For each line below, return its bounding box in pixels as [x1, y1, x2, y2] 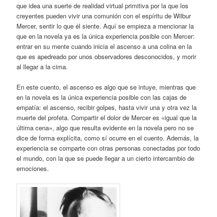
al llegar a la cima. [16, 62, 68, 72]
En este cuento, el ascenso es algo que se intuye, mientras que [16, 82, 196, 92]
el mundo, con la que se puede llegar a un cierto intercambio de [16, 154, 195, 163]
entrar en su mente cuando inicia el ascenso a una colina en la [16, 42, 192, 51]
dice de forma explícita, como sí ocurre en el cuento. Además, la [16, 133, 199, 143]
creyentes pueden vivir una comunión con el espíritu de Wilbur [16, 11, 191, 21]
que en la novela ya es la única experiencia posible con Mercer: [16, 31, 195, 41]
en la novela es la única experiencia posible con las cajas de [16, 93, 187, 102]
